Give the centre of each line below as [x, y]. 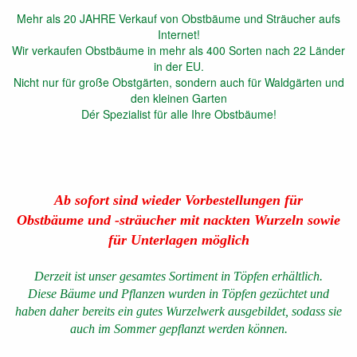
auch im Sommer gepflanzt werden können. [178, 329]
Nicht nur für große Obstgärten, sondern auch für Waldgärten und [178, 82]
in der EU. [178, 66]
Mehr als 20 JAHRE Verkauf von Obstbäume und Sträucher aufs [178, 18]
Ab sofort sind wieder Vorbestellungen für [178, 200]
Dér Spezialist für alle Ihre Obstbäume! [178, 114]
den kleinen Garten [178, 98]
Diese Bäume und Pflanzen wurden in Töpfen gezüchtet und [178, 294]
